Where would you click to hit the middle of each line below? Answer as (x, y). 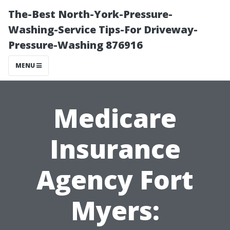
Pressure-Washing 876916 (75, 45)
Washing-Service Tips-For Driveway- (103, 30)
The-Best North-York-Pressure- (90, 14)
